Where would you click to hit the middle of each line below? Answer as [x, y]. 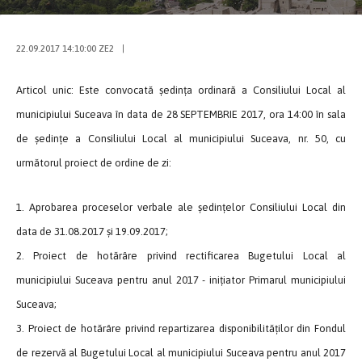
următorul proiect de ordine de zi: [94, 162]
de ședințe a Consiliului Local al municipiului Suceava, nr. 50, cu [181, 138]
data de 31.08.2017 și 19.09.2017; [92, 231]
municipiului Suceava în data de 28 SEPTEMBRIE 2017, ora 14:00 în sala [181, 114]
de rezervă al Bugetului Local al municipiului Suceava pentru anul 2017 [181, 352]
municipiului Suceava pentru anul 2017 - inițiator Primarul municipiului [181, 280]
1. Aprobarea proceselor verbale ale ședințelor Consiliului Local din [181, 207]
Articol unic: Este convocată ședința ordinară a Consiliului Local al [181, 90]
